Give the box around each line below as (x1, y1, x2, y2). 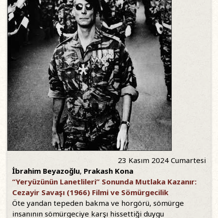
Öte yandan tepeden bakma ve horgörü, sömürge (12, 198, 184, 208)
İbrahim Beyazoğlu (12, 166, 80, 176)
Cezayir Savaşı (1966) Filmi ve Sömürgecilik (12, 187, 168, 198)
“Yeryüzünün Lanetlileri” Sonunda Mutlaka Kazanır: (12, 177, 197, 187)
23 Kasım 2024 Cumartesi (118, 155, 206, 165)
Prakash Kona (84, 166, 133, 176)
